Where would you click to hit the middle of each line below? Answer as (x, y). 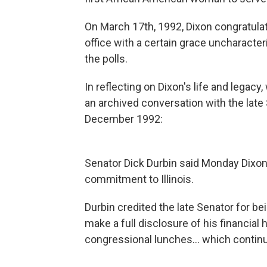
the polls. (106, 58)
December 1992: (124, 119)
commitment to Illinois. (139, 179)
